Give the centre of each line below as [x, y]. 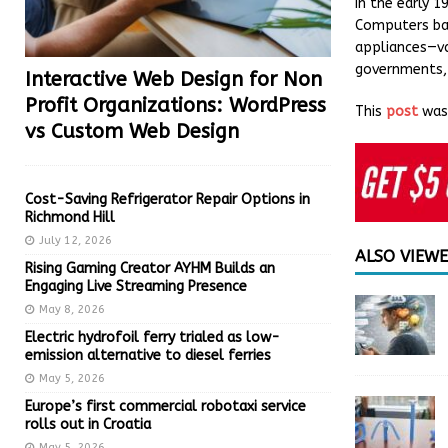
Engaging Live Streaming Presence [136, 286]
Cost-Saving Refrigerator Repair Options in [167, 199]
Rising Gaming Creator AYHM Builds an [150, 268]
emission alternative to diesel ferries [148, 355]
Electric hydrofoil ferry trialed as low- [152, 337]
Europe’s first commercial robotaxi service [165, 406]
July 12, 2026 [75, 240]
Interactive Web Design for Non [173, 79]
